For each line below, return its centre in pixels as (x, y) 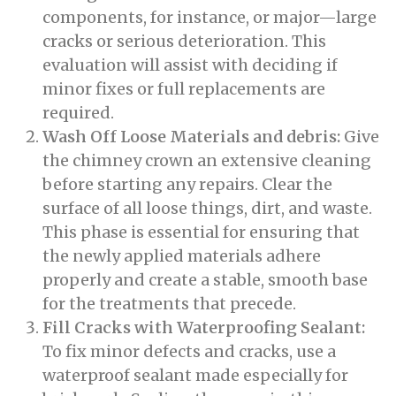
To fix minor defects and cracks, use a (189, 351)
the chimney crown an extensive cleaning (207, 160)
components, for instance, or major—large (209, 17)
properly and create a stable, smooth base (205, 280)
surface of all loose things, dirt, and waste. (207, 208)
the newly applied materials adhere (182, 256)
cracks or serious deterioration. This (184, 41)
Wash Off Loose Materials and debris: (193, 137)
